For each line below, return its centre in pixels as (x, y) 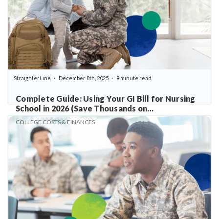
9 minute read (134, 78)
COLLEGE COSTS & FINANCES (55, 122)
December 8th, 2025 (83, 78)
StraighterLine (32, 78)
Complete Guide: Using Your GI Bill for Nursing (106, 98)
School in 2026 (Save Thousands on (82, 108)
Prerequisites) (44, 118)
